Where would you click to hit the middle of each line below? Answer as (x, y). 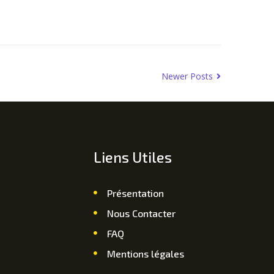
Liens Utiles (132, 157)
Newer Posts (188, 76)
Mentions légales (146, 253)
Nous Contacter (142, 213)
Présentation (136, 193)
